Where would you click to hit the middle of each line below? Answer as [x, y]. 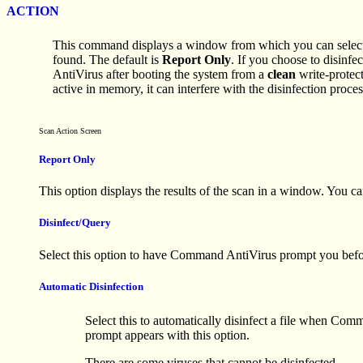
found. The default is [107, 59]
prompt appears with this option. [167, 335]
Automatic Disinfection [91, 286]
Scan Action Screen [70, 130]
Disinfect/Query [75, 223]
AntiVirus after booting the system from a [160, 74]
